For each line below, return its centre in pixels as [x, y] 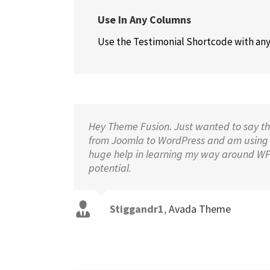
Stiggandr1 [137, 209]
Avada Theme [200, 209]
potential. [110, 168]
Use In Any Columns [144, 20]
